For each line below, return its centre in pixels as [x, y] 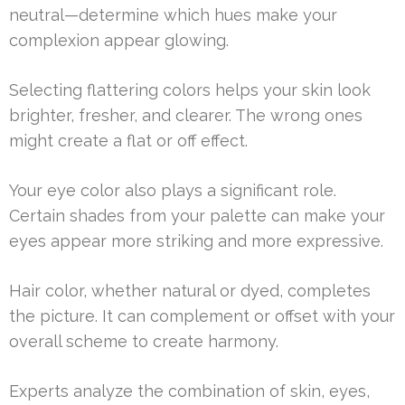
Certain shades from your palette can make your [197, 215]
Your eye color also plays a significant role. [173, 190]
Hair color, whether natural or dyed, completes [190, 290]
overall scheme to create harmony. [144, 341]
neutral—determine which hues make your [173, 14]
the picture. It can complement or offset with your [202, 316]
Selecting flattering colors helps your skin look [190, 89]
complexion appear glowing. [119, 40]
